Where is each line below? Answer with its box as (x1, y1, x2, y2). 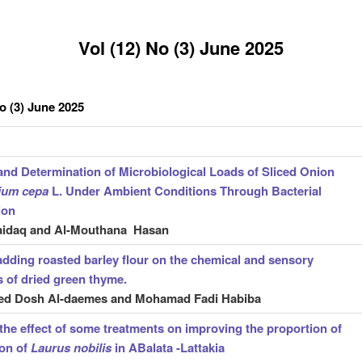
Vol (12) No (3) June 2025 (78, 34, 284, 61)
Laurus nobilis (30, 339, 112, 357)
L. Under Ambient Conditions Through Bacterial (48, 182, 322, 200)
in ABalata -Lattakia (111, 339, 225, 357)
